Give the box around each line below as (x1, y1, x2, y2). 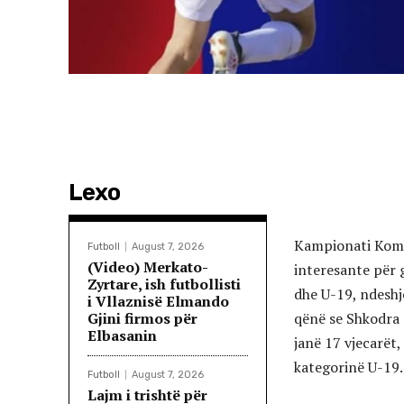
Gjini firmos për (87, 308, 197, 329)
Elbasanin (87, 326, 157, 346)
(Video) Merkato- (87, 257, 208, 278)
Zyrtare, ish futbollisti (87, 274, 241, 295)
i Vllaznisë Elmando (87, 291, 229, 312)
